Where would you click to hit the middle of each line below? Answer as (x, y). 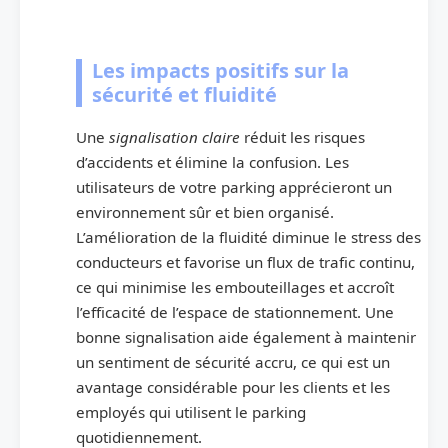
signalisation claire (172, 136)
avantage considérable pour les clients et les (233, 386)
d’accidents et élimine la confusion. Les (212, 161)
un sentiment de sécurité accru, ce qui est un (233, 361)
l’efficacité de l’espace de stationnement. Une (235, 311)
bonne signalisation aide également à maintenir (246, 336)
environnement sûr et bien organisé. (205, 211)
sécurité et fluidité (184, 94)
